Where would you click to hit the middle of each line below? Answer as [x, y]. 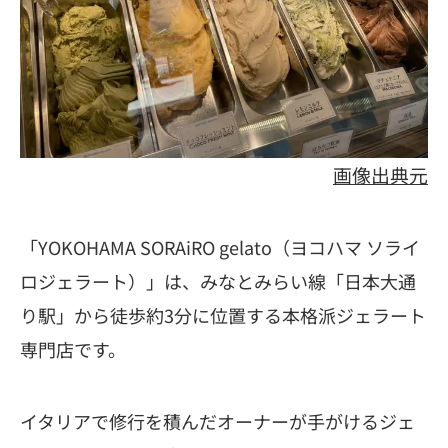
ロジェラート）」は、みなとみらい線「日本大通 [218, 280]
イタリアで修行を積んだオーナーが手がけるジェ [217, 420]
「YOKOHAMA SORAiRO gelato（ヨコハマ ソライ [220, 246]
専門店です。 [73, 348]
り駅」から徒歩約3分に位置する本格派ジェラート [223, 314]
